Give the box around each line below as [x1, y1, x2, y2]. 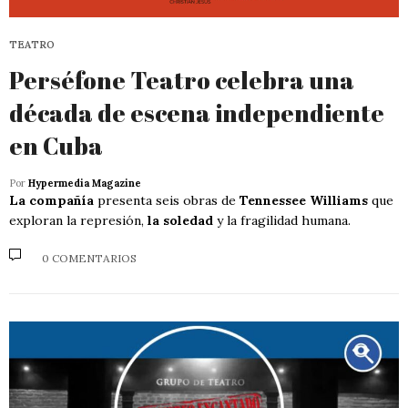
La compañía [9, 192, 94, 209]
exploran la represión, [9, 212, 148, 229]
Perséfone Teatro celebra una [9, 64, 354, 97]
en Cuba [9, 129, 103, 163]
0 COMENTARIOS [42, 250, 137, 265]
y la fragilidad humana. [213, 212, 351, 229]
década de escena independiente [9, 97, 384, 130]
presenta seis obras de [94, 192, 240, 209]
